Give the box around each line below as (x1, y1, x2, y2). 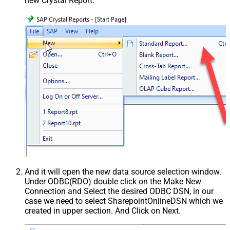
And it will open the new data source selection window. (25, 166, 221, 177)
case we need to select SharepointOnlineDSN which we (25, 196, 223, 206)
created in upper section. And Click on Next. (25, 205, 181, 216)
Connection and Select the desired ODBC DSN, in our (25, 186, 214, 196)
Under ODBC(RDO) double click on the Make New (25, 176, 201, 186)
